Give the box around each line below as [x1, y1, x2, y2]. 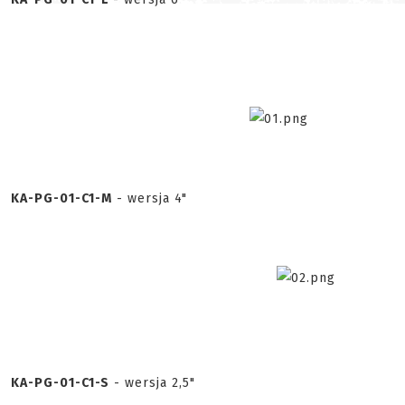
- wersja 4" [112, 191, 187, 206]
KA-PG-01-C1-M [11, 191, 112, 206]
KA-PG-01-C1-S [11, 375, 109, 391]
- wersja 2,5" [109, 375, 195, 391]
